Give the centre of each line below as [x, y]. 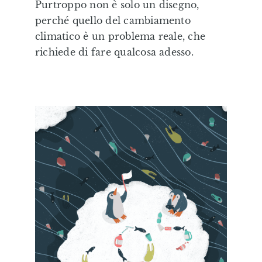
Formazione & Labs [131, 87]
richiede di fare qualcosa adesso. [114, 52]
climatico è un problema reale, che [120, 36]
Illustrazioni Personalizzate [131, 49]
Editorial [131, 10]
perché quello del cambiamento [113, 20]
